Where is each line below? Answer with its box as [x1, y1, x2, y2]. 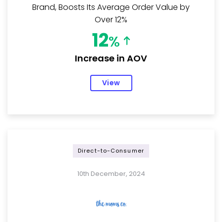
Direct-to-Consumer [78, 146, 144, 155]
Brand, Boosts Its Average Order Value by [32, 1, 190, 13]
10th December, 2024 [77, 168, 145, 178]
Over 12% [95, 13, 127, 25]
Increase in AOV [75, 52, 147, 64]
